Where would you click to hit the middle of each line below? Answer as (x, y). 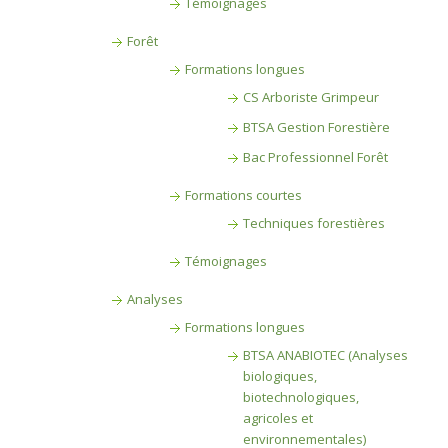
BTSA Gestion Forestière (316, 127)
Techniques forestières (313, 223)
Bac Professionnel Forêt (315, 157)
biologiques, (279, 376)
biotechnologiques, (300, 397)
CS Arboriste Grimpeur (310, 97)
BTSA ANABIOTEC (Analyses (325, 355)
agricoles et (277, 418)
